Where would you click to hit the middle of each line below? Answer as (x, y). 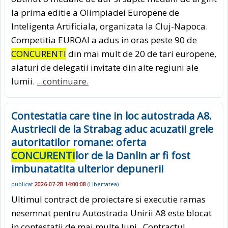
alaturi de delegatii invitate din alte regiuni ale (105, 67)
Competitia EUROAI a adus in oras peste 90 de (104, 40)
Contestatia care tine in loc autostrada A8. (111, 116)
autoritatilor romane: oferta (79, 142)
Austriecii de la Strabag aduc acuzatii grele (112, 129)
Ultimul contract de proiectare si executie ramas (108, 199)
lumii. (24, 81)
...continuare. (63, 81)
